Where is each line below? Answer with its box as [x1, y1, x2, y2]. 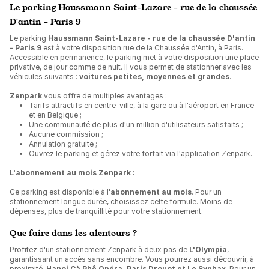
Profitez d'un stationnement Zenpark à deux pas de [10, 245, 189, 254]
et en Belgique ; [29, 110, 82, 119]
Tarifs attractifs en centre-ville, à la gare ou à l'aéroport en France [29, 101, 254, 110]
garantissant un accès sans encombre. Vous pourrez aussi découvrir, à [10, 255, 254, 264]
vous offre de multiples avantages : [42, 91, 167, 100]
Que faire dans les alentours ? [10, 227, 138, 238]
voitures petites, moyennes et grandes [79, 72, 229, 81]
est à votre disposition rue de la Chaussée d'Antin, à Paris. [41, 43, 243, 52]
